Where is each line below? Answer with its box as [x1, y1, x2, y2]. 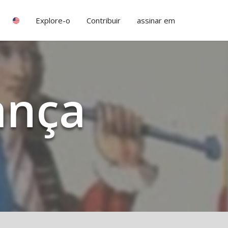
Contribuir [87, 15, 121, 25]
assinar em [137, 15, 175, 25]
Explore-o [36, 15, 70, 25]
